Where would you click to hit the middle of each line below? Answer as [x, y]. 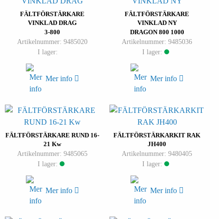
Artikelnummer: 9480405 [157, 154]
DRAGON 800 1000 [157, 32]
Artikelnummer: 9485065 [52, 154]
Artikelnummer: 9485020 [52, 42]
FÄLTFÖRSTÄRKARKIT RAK [157, 135]
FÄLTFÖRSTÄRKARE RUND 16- [52, 135]
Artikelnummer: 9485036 [157, 42]
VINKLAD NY [157, 23]
